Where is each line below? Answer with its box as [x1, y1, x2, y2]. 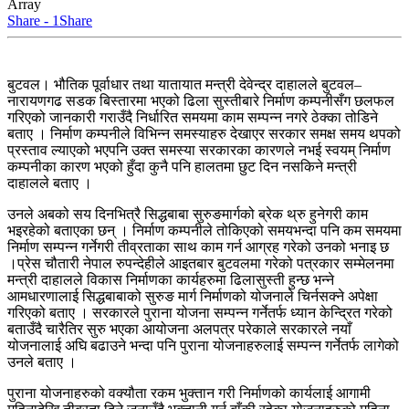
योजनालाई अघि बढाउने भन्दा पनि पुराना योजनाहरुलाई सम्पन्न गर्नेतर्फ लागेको [7, 337, 399, 353]
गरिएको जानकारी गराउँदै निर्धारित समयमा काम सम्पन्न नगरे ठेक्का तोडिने [7, 109, 378, 125]
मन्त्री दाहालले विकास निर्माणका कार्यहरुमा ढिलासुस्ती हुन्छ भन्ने [7, 271, 334, 288]
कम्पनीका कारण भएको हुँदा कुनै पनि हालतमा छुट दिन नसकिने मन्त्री [7, 158, 357, 174]
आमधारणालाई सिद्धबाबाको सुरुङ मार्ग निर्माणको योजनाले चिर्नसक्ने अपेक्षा [7, 288, 378, 304]
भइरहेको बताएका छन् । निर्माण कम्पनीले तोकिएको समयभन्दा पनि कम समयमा [7, 222, 402, 238]
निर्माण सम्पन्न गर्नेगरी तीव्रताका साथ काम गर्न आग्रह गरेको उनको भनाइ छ [7, 238, 389, 255]
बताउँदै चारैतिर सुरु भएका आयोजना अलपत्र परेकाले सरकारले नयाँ [7, 320, 351, 337]
